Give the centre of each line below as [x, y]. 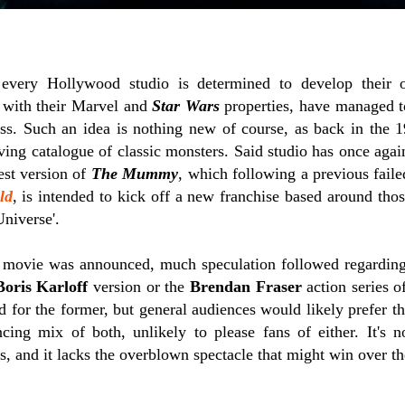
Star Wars [186, 106]
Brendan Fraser [245, 287]
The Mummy [135, 174]
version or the [139, 287]
